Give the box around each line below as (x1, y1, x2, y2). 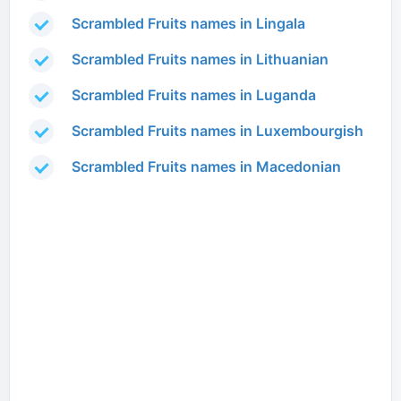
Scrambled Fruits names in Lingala (72, 14, 305, 33)
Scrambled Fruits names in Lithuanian (72, 50, 328, 69)
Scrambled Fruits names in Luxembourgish (72, 122, 363, 141)
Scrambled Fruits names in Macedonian (72, 158, 341, 176)
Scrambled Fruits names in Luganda (72, 86, 316, 105)
